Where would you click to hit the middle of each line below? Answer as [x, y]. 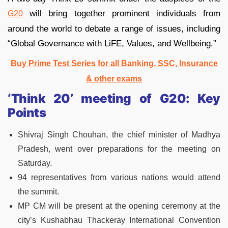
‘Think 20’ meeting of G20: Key [114, 98]
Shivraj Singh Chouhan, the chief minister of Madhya [119, 134]
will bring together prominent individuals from [122, 13]
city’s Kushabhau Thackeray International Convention [119, 220]
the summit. [38, 191]
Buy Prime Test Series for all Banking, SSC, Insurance [114, 63]
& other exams [114, 78]
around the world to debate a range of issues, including [114, 28]
